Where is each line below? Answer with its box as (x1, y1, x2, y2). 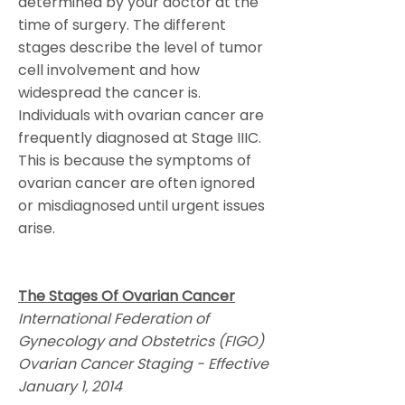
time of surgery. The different (18, 14, 226, 35)
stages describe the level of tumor (18, 37, 263, 58)
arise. (18, 218, 55, 239)
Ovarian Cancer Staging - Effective (18, 353, 268, 374)
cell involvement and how (18, 60, 200, 80)
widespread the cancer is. (18, 82, 201, 103)
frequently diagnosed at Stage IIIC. (18, 127, 261, 148)
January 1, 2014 (18, 376, 122, 397)
